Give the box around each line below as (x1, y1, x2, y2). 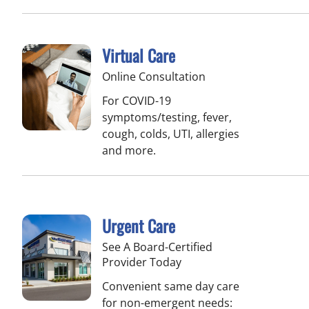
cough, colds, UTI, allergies (102, 126, 239, 141)
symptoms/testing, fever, (102, 110, 232, 125)
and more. (102, 143, 156, 158)
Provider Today (102, 255, 181, 270)
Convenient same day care (102, 279, 239, 294)
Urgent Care (102, 213, 175, 238)
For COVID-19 (102, 93, 171, 108)
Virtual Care (102, 43, 175, 68)
